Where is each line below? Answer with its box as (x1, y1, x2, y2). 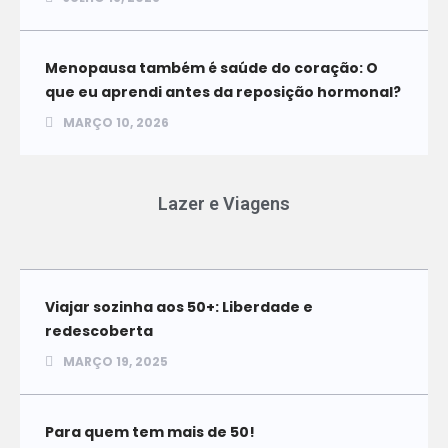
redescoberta (45, 320, 153, 341)
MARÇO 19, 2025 (63, 352, 168, 370)
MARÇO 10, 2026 (63, 113, 169, 131)
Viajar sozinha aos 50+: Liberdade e (45, 296, 313, 317)
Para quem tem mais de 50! (45, 421, 255, 442)
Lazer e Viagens (158, 192, 290, 214)
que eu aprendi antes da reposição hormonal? (45, 81, 401, 102)
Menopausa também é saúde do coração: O (45, 57, 378, 78)
